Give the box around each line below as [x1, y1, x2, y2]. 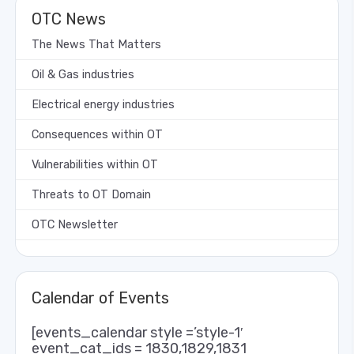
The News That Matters [32, 37, 161, 51]
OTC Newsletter [32, 217, 118, 232]
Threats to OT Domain [32, 187, 151, 201]
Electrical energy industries [32, 97, 175, 111]
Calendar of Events [32, 288, 169, 307]
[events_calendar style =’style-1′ [32, 323, 243, 341]
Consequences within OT [32, 127, 163, 141]
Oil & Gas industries [32, 67, 134, 81]
